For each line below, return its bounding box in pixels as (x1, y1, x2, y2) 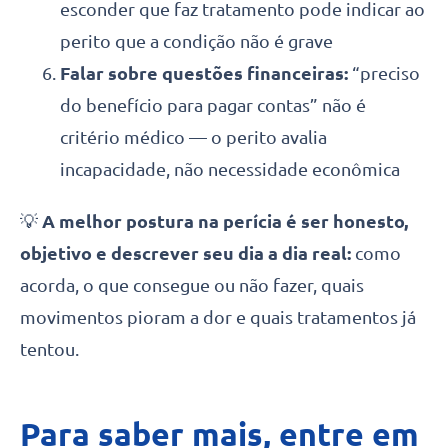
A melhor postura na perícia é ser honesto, (42, 210, 408, 231)
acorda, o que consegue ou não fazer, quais (20, 274, 364, 295)
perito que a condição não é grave (60, 30, 333, 51)
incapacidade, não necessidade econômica (60, 158, 400, 179)
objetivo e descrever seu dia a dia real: (20, 242, 355, 263)
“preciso (348, 62, 420, 83)
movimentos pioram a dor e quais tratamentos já (20, 306, 416, 327)
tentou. (20, 338, 79, 359)
